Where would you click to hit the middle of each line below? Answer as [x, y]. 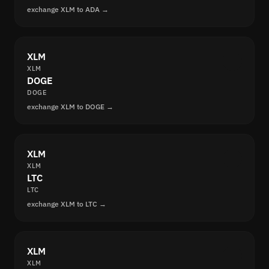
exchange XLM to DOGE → [70, 107]
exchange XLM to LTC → [67, 204]
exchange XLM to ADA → [68, 10]
